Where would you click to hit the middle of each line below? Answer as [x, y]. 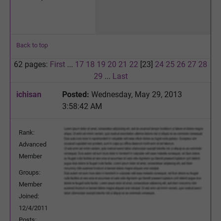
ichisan [29, 94]
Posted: [76, 94]
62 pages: [32, 64]
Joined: [29, 196]
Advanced [33, 144]
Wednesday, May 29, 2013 [136, 94]
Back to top [32, 45]
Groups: [30, 172]
